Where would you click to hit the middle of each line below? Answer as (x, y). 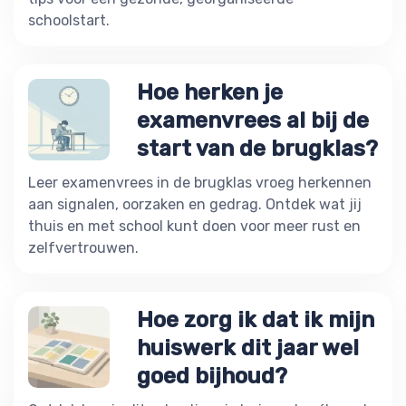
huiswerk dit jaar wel (248, 348)
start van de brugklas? (257, 148)
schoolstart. (69, 20)
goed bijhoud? (212, 376)
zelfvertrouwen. (83, 247)
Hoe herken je (210, 92)
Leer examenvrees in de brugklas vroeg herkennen (200, 182)
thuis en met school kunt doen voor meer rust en (194, 226)
